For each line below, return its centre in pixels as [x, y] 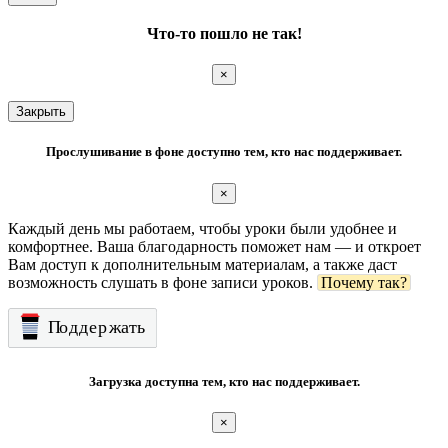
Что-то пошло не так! [224, 33]
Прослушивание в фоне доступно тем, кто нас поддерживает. [224, 152]
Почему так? [364, 282]
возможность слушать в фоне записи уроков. [162, 282]
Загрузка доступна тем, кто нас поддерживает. [224, 381]
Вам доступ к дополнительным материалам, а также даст [202, 264]
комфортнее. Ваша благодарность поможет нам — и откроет [214, 246]
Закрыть [41, 112]
